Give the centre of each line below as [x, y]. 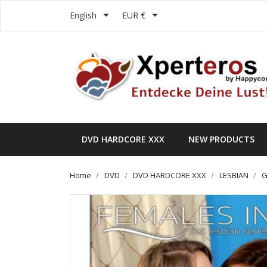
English [83, 15]
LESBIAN [234, 176]
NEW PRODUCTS [221, 139]
